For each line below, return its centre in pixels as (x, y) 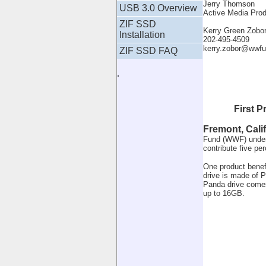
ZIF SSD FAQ (148, 51)
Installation (142, 35)
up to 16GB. (224, 193)
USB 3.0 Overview (158, 8)
